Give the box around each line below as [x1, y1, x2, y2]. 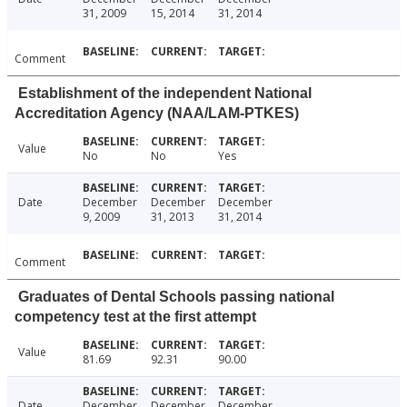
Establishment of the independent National [18, 85, 312, 102]
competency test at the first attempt [15, 309, 256, 325]
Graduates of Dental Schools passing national [18, 289, 334, 305]
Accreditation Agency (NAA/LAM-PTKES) [15, 105, 299, 122]
